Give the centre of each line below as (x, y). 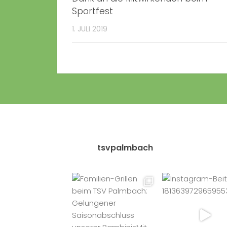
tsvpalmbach (125, 148)
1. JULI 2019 (90, 29)
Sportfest (92, 11)
